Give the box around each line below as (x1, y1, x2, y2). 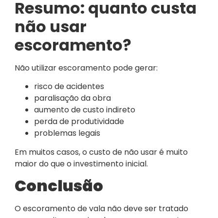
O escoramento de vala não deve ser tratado (15, 203, 188, 215)
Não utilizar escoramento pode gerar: (15, 62, 158, 73)
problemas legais (34, 127, 100, 139)
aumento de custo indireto (34, 104, 135, 116)
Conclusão (15, 175, 103, 197)
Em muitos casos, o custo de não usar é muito (15, 146, 188, 158)
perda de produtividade (34, 116, 124, 127)
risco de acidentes (34, 81, 104, 92)
